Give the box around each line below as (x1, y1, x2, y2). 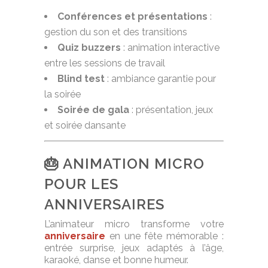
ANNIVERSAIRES (44, 196, 165, 214)
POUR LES (44, 175, 118, 193)
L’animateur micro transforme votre (44, 218, 224, 230)
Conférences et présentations (57, 11, 208, 23)
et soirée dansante (44, 120, 126, 132)
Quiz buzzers (57, 42, 121, 54)
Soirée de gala (57, 104, 129, 116)
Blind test (57, 73, 105, 85)
